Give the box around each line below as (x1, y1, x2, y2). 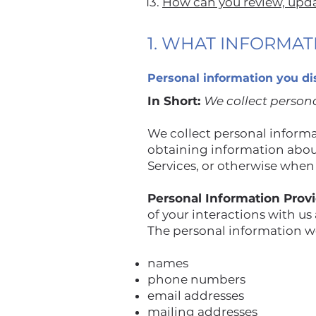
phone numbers (147, 272, 248, 286)
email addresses (147, 288, 247, 303)
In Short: (147, 94, 204, 108)
